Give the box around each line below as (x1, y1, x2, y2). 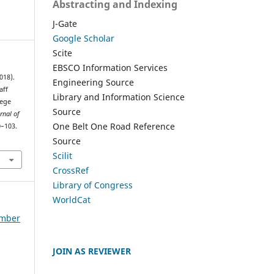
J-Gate (53, 17, 77, 29)
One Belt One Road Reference (53, 120, 175, 132)
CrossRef (53, 164, 89, 176)
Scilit (53, 149, 72, 161)
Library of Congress (53, 179, 133, 191)
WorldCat (53, 193, 91, 206)
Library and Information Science (53, 91, 185, 103)
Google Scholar (53, 32, 114, 44)
